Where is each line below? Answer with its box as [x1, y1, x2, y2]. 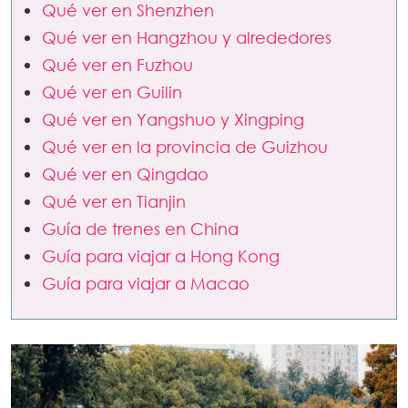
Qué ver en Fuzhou [42, 55, 193, 76]
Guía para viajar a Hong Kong [42, 246, 280, 267]
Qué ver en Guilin [42, 82, 182, 103]
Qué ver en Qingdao [42, 164, 209, 185]
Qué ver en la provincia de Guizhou [42, 137, 328, 158]
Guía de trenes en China [42, 219, 239, 240]
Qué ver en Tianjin [42, 191, 186, 212]
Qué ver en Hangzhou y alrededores [42, 27, 331, 48]
